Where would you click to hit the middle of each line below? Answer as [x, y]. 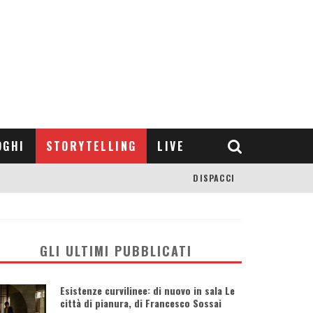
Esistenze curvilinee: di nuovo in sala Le [147, 290]
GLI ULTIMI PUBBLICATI [116, 251]
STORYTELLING [91, 146]
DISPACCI [214, 178]
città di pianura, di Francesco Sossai [141, 303]
